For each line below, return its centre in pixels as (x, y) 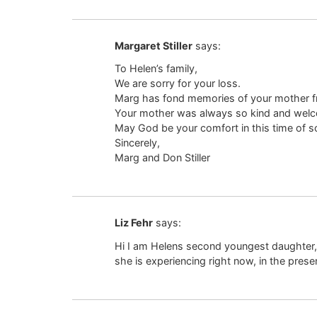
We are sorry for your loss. (178, 83)
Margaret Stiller (154, 45)
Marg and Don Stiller (162, 158)
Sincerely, (137, 143)
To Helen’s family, (156, 69)
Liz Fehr (134, 223)
